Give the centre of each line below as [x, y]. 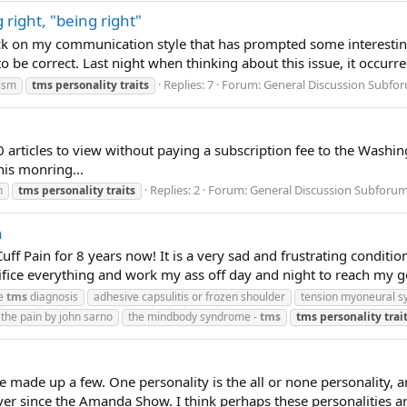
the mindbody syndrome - [194, 317]
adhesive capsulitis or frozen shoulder [189, 297]
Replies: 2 [175, 190]
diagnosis [53, 297]
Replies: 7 [189, 84]
